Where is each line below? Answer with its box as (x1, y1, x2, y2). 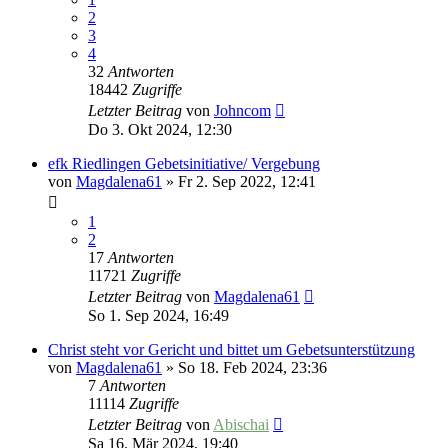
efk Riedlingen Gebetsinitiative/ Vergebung (48, 155, 320, 173)
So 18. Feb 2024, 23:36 (178, 359, 327, 377)
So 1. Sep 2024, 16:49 (88, 307, 229, 325)
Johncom (214, 102, 271, 120)
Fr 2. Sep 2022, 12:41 (178, 173, 316, 191)
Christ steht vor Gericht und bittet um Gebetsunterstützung (48, 341, 415, 359)
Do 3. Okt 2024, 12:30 (88, 121, 232, 139)
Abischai (213, 416, 269, 434)
